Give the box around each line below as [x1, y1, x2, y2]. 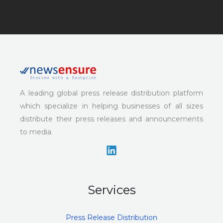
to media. [20, 127, 53, 137]
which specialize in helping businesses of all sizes [20, 102, 203, 111]
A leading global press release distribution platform [20, 89, 203, 98]
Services [87, 183, 136, 198]
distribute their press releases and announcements [20, 114, 203, 124]
